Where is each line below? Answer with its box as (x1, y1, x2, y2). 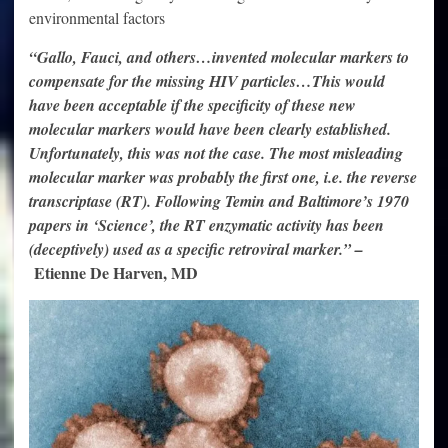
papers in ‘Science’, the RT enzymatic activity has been (29, 214, 384, 236)
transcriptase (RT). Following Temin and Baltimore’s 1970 (29, 190, 409, 212)
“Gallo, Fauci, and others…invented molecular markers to (29, 46, 409, 68)
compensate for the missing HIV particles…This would (29, 70, 385, 92)
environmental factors (29, 7, 165, 28)
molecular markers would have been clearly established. (29, 118, 391, 140)
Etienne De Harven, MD (34, 261, 198, 284)
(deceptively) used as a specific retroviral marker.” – (29, 238, 363, 260)
